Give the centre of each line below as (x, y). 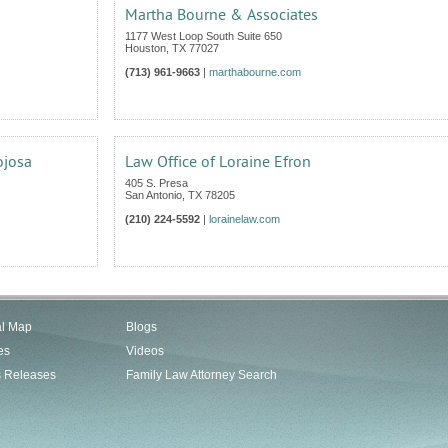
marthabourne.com (255, 72)
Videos (145, 351)
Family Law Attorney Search (201, 375)
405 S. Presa (156, 183)
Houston (145, 48)
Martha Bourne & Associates (221, 15)
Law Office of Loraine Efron (218, 162)
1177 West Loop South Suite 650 (203, 36)
